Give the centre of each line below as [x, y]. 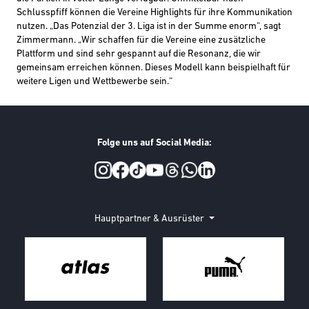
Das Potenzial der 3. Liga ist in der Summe [141, 27]
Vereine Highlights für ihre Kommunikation [205, 13]
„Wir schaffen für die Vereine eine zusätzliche [171, 41]
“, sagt [269, 27]
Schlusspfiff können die [67, 13]
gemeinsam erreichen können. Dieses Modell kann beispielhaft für [153, 68]
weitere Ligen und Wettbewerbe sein [92, 82]
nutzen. [33, 27]
